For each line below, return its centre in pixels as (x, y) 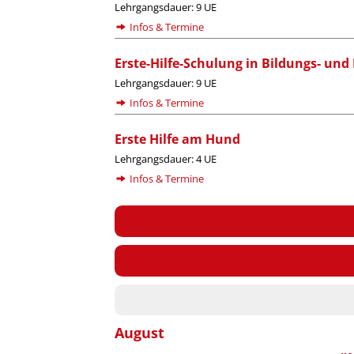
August (140, 333)
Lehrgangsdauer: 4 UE (166, 159)
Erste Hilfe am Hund (178, 139)
